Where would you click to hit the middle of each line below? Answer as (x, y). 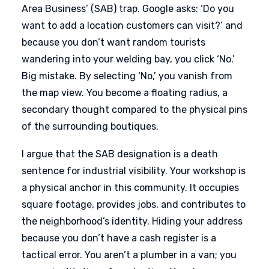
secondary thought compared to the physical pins (134, 110)
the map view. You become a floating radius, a (125, 93)
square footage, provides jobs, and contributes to (134, 204)
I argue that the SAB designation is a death (120, 154)
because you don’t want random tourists (113, 42)
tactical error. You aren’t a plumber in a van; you (129, 255)
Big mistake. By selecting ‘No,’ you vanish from (127, 76)
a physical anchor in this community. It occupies (130, 188)
